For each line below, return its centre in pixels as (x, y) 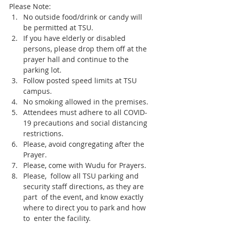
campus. (39, 91)
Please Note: (30, 6)
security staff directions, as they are (84, 186)
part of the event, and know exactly (84, 197)
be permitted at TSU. (58, 27)
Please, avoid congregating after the (85, 144)
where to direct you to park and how (86, 208)
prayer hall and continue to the (77, 59)
